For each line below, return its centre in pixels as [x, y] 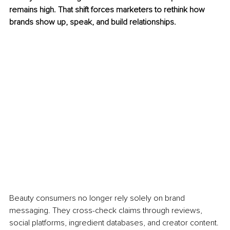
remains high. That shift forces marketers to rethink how [108, 10]
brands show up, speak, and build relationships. [93, 22]
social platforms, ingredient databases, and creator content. [115, 223]
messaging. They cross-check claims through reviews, [107, 210]
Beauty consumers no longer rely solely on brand [98, 198]
